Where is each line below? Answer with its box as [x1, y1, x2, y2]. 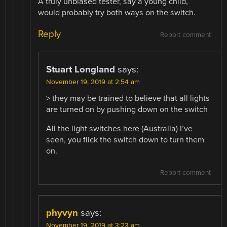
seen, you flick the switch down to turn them [46, 134, 205, 145]
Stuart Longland [46, 63, 116, 75]
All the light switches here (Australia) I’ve [46, 123, 193, 134]
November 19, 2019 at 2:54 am [46, 78, 140, 86]
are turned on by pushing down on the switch [46, 104, 208, 115]
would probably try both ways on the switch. [38, 8, 196, 18]
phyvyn [46, 207, 79, 218]
